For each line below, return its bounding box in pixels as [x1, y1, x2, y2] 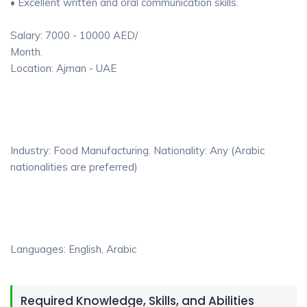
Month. [10, 45, 42, 58]
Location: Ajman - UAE [10, 62, 116, 75]
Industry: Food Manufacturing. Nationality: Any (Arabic [10, 144, 265, 157]
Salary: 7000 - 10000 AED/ [10, 29, 138, 42]
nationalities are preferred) [10, 160, 138, 173]
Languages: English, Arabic [10, 243, 136, 256]
